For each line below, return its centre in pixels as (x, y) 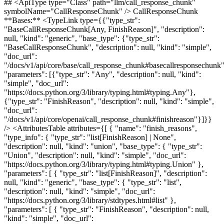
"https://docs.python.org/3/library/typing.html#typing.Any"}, (100, 92)
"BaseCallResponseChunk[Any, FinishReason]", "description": (104, 29)
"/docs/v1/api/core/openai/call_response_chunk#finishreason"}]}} (108, 119)
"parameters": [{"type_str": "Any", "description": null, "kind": (102, 74)
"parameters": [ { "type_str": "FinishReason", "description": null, (106, 209)
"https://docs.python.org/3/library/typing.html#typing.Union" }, (104, 164)
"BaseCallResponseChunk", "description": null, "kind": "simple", (108, 47)
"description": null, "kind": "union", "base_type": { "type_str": (103, 146)
